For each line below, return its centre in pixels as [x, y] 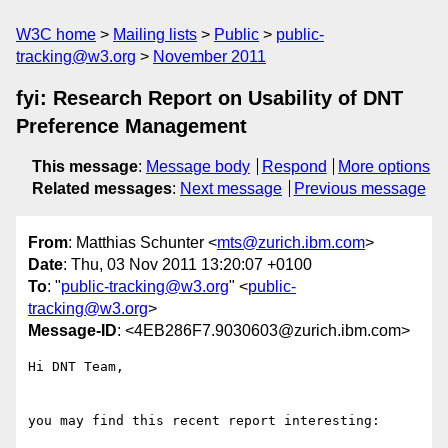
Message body [198, 166]
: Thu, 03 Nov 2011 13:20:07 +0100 [187, 265]
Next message [231, 188]
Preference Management [131, 126]
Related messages [102, 188]
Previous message [359, 188]
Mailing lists [155, 34]
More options [384, 166]
